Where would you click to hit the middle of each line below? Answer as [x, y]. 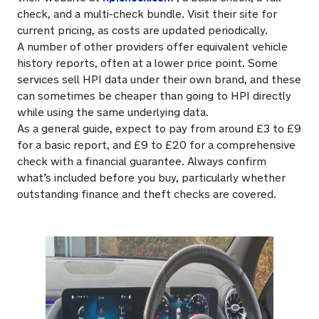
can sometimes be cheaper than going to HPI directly [154, 96]
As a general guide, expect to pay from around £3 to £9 [159, 129]
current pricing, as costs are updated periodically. [142, 31]
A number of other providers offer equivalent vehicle [152, 47]
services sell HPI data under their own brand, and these [159, 80]
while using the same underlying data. [113, 113]
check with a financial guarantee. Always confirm [142, 162]
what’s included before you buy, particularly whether [151, 178]
